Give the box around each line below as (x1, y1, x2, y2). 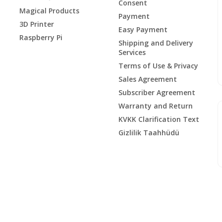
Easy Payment (118, 24, 167, 34)
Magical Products (19, 5, 79, 15)
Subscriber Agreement (118, 87, 195, 97)
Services (118, 47, 146, 57)
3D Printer (19, 19, 54, 29)
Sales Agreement (118, 74, 177, 84)
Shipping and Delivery (118, 38, 193, 48)
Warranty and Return (118, 101, 193, 111)
